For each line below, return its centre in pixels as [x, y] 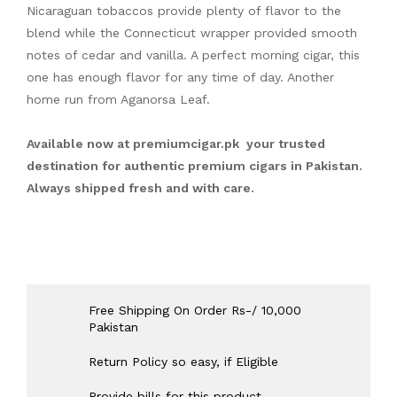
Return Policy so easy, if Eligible [183, 362]
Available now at [80, 144]
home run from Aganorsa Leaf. [121, 99]
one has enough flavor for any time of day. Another [180, 77]
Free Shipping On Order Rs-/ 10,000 [195, 310]
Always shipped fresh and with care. [140, 188]
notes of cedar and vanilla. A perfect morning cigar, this [193, 55]
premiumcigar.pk [188, 144]
